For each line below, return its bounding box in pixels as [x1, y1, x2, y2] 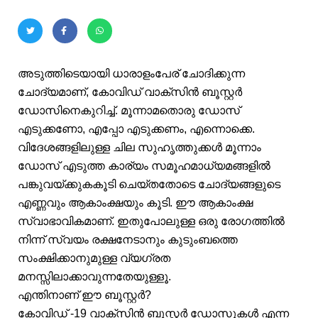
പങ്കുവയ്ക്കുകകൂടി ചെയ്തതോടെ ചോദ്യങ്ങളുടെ [18, 177, 280, 190]
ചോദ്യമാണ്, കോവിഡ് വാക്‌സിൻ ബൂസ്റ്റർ [18, 85, 242, 98]
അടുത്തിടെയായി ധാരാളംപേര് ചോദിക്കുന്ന [18, 67, 245, 79]
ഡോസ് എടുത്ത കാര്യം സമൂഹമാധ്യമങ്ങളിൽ [18, 159, 270, 172]
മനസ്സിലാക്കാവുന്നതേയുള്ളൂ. [18, 270, 171, 283]
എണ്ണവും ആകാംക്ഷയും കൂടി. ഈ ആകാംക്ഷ [18, 196, 253, 209]
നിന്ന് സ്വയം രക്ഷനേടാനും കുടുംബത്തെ [18, 233, 238, 246]
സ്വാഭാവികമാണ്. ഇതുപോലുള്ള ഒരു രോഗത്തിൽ [18, 214, 285, 227]
